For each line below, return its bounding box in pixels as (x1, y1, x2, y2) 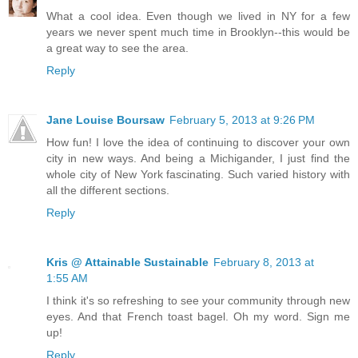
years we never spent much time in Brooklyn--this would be (46, 25, 350, 38)
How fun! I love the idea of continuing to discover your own (46, 135, 350, 149)
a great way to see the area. (46, 41, 189, 54)
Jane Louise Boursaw (46, 113, 165, 126)
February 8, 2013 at (213, 255, 314, 268)
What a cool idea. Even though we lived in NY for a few (46, 9, 350, 22)
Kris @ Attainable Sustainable (46, 255, 209, 268)
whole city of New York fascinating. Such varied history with (46, 167, 350, 181)
